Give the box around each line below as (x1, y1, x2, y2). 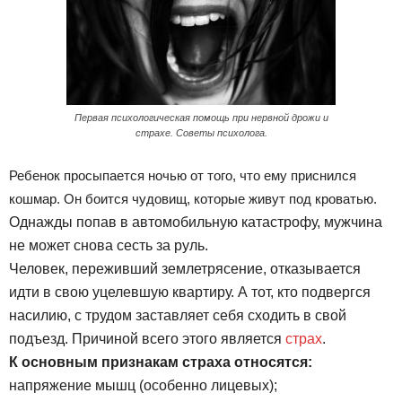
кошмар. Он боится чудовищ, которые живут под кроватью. (9, 191, 377, 206)
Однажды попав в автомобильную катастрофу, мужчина (9, 214, 382, 230)
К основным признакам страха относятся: (9, 354, 312, 370)
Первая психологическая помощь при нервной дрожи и (74, 112, 328, 123)
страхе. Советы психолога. (135, 127, 267, 138)
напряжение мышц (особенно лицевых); (9, 378, 277, 393)
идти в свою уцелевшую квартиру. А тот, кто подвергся (9, 284, 371, 300)
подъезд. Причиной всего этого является (9, 331, 285, 346)
